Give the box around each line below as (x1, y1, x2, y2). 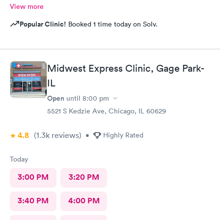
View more (10, 1, 44, 11)
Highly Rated (103, 131, 143, 139)
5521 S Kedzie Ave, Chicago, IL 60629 (47, 107, 166, 115)
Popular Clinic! (20, 19, 66, 29)
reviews (50, 130, 79, 140)
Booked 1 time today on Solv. (66, 19, 158, 28)
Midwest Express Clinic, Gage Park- (47, 62, 204, 74)
